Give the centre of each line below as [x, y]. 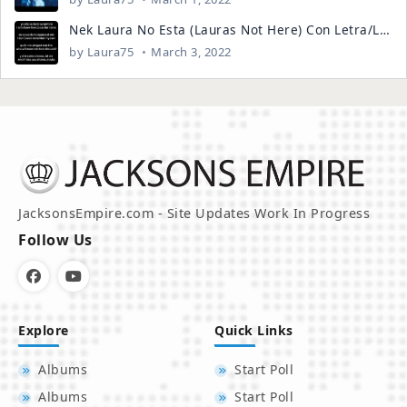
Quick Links [254, 330]
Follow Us [55, 240]
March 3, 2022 [191, 52]
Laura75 [110, 52]
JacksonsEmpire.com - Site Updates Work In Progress [194, 213]
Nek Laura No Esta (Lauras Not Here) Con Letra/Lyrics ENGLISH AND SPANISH [384, 30]
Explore [44, 330]
